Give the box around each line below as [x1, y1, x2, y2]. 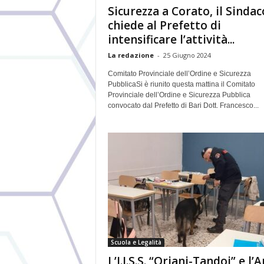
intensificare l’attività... [107, 32, 235, 47]
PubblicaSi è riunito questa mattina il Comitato [107, 80, 255, 88]
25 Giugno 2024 [163, 51, 211, 60]
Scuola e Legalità [110, 238, 161, 246]
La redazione [107, 51, 154, 60]
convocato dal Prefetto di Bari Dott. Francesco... [107, 101, 259, 110]
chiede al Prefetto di [107, 18, 221, 33]
